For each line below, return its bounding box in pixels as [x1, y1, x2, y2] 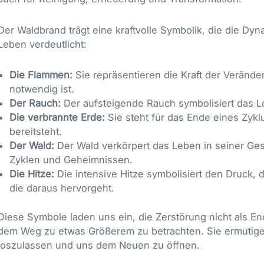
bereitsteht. [9, 126, 62, 138]
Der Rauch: [9, 97, 61, 110]
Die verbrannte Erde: [9, 111, 105, 124]
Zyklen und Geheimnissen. [9, 154, 133, 166]
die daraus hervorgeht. [9, 182, 114, 194]
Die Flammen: [9, 69, 72, 81]
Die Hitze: [9, 168, 54, 180]
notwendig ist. [9, 83, 74, 95]
